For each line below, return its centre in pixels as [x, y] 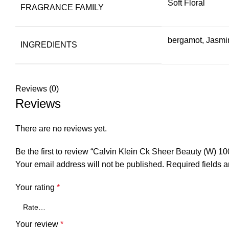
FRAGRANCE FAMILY [62, 7]
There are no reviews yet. [61, 128]
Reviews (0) [37, 88]
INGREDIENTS [49, 44]
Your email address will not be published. [90, 164]
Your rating [36, 187]
